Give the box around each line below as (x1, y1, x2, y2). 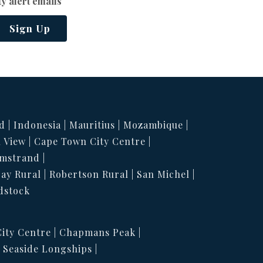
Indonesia (14, 119, 61, 131)
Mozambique (123, 119, 183, 131)
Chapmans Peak (59, 226, 136, 238)
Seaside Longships (3, 242, 92, 255)
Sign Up (9, 22, 50, 35)
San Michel (137, 168, 190, 180)
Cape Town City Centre (34, 135, 146, 147)
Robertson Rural (49, 168, 129, 180)
